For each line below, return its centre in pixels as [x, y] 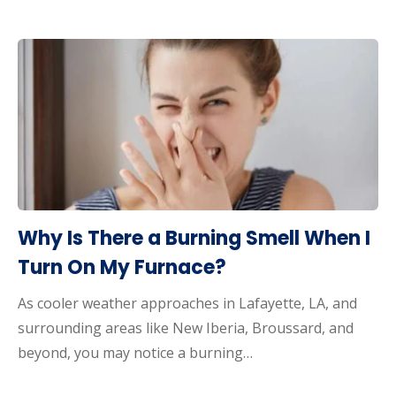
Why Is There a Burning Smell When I [194, 238]
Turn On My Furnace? [122, 267]
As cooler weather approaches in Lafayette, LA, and [187, 303]
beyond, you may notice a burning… [135, 352]
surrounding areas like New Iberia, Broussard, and [186, 327]
